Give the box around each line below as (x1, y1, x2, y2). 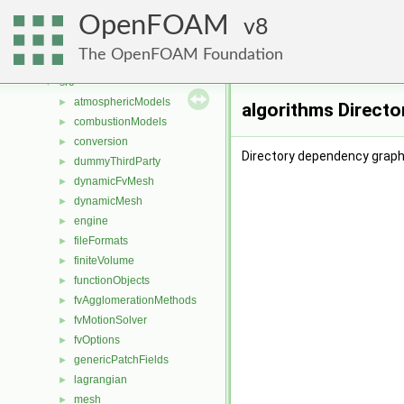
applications (60, 56, 119, 69)
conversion (74, 135, 128, 148)
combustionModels (74, 115, 167, 128)
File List (45, 36, 83, 49)
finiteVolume (74, 254, 134, 267)
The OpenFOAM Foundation (78, 46, 283, 63)
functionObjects (74, 274, 150, 287)
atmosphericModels (74, 96, 170, 108)
